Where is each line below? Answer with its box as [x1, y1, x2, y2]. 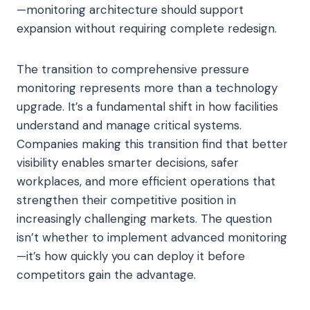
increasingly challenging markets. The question [17, 210, 272, 226]
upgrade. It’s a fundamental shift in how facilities [17, 98, 278, 114]
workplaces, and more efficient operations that [17, 173, 275, 189]
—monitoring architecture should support [17, 1, 244, 17]
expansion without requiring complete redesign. [17, 20, 277, 36]
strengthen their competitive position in [17, 192, 236, 208]
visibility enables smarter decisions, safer [17, 154, 239, 170]
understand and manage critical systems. [17, 117, 241, 133]
